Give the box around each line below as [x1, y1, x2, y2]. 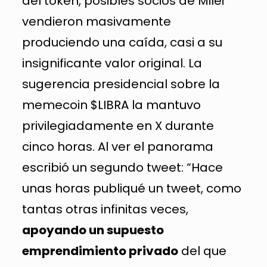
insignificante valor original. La [21, 54, 202, 72]
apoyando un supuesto [21, 221, 164, 238]
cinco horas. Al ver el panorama [21, 138, 213, 155]
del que [178, 242, 226, 259]
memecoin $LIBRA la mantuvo [21, 96, 201, 113]
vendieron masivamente [21, 13, 171, 30]
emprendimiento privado [21, 242, 178, 259]
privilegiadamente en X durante [21, 117, 214, 134]
